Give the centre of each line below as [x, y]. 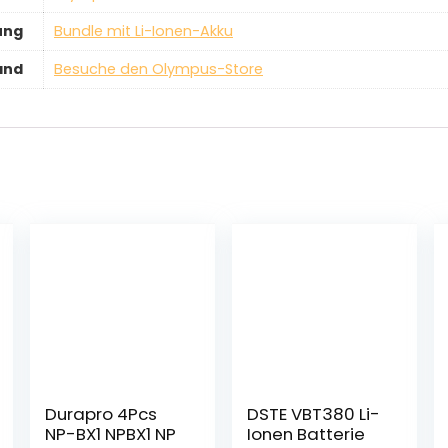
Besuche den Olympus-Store [158, 68]
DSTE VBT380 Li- [314, 414]
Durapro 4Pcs [100, 414]
